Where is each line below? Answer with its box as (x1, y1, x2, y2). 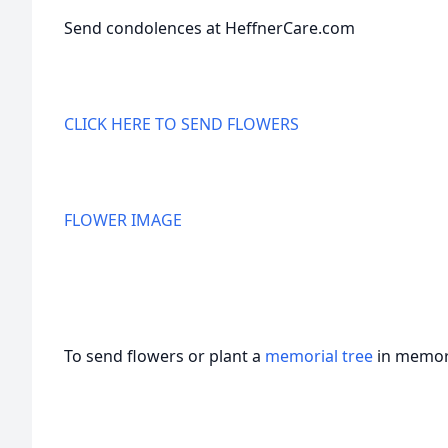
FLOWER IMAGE (64, 209, 182, 231)
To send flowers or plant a (64, 345, 265, 367)
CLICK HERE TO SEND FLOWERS (64, 113, 299, 135)
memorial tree (265, 345, 373, 367)
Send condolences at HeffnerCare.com (64, 17, 355, 39)
